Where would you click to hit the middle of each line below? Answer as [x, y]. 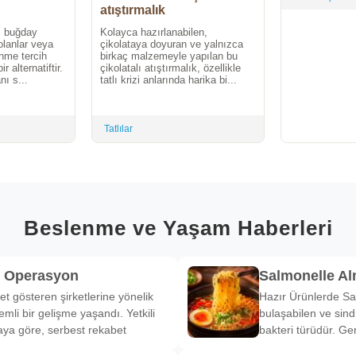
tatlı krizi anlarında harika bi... [168, 80]
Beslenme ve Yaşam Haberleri [178, 228]
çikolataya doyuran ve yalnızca [172, 44]
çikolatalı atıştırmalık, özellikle [170, 68]
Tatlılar [118, 129]
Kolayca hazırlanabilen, [154, 33]
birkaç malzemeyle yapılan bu [169, 56]
